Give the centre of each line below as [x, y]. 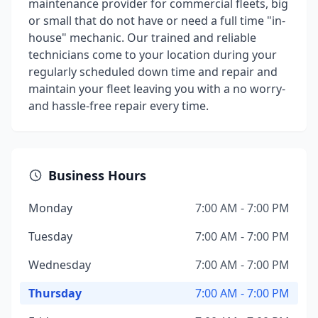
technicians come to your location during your [153, 55]
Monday [50, 208]
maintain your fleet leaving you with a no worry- [157, 89]
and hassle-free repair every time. [119, 106]
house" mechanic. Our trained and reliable [142, 38]
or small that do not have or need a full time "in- [157, 21]
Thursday [55, 293]
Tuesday [50, 236]
